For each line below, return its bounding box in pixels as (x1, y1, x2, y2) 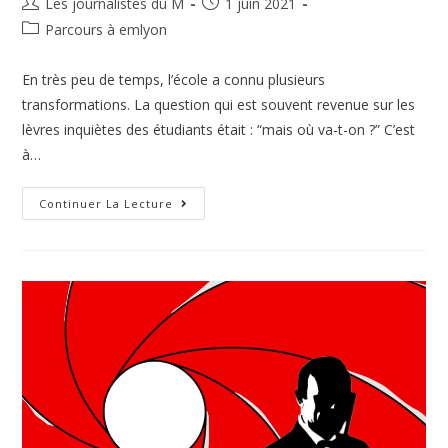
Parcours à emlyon (45, 20, 168, 40)
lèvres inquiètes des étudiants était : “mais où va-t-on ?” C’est (22, 120, 416, 140)
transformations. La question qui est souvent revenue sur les (22, 95, 416, 115)
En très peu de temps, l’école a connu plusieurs (22, 70, 326, 90)
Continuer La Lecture (39, 196, 174, 212)
